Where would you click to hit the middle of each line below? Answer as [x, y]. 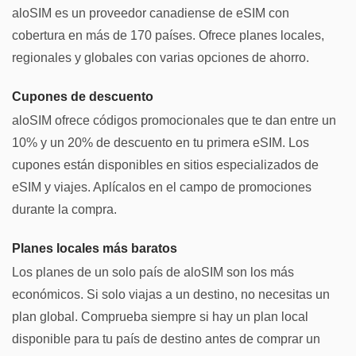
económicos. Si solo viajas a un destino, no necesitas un [171, 294]
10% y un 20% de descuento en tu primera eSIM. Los [161, 142]
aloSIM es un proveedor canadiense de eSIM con [151, 14]
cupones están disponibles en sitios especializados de [165, 164]
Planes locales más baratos [95, 248]
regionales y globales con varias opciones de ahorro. [161, 58]
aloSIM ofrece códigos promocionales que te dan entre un [174, 120]
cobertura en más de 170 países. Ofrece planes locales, [168, 36]
